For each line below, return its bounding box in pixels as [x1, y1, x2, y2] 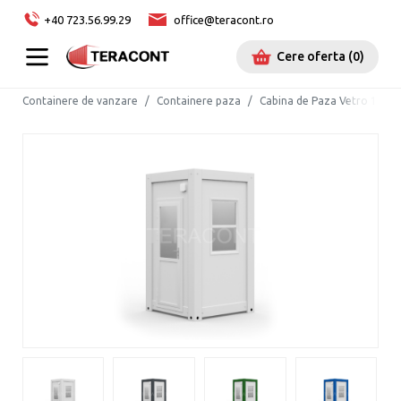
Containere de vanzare [21, 95, 138, 107]
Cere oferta [277, 49, 346, 64]
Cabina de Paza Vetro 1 [259, 95, 377, 107]
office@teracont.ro [173, 13, 274, 26]
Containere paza [156, 95, 241, 107]
